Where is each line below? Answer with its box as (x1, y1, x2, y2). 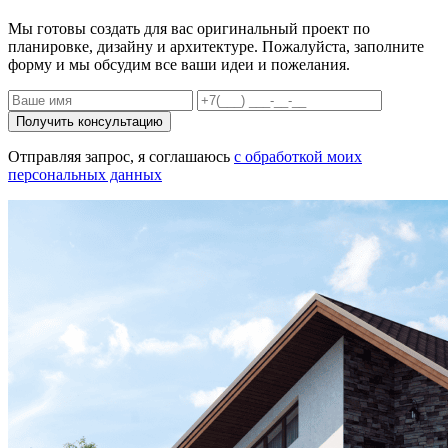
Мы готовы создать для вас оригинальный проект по (8, 20, 370, 38)
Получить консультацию (16, 114, 163, 130)
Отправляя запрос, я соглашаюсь (8, 148, 234, 166)
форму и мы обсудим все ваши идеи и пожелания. (8, 56, 350, 74)
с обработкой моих (234, 148, 362, 166)
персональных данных (8, 166, 162, 184)
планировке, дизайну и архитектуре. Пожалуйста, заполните (8, 38, 424, 56)
